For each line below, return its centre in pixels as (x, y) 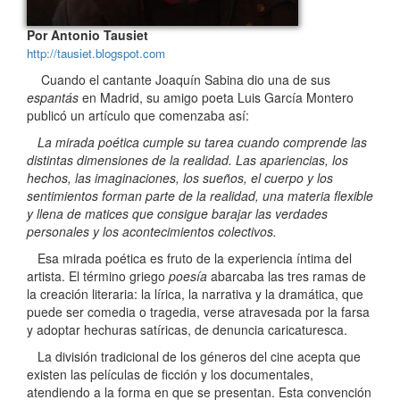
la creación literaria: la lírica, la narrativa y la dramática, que (195, 294)
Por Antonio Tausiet (87, 35)
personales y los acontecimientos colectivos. (152, 232)
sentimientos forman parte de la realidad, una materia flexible (200, 196)
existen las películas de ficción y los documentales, (170, 375)
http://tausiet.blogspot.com (96, 54)
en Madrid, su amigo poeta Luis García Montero (216, 98)
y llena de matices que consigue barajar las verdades (177, 214)
